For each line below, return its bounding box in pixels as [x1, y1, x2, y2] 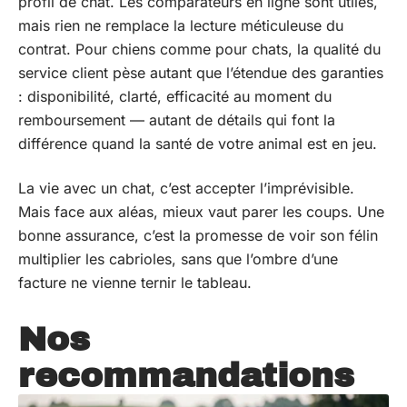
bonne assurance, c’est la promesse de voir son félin [18, 225, 378, 244]
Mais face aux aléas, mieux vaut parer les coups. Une [18, 202, 384, 221]
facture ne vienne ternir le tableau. [18, 273, 252, 292]
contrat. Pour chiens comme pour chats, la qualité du [18, 40, 381, 59]
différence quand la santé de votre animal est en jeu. [18, 134, 377, 154]
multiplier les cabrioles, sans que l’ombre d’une [18, 249, 338, 268]
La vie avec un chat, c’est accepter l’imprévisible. [18, 178, 354, 197]
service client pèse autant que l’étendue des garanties [18, 64, 383, 83]
